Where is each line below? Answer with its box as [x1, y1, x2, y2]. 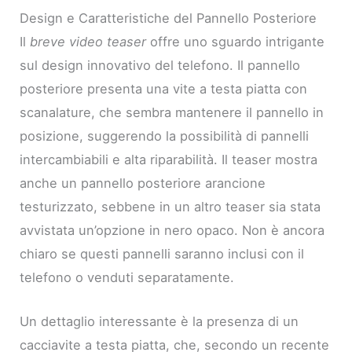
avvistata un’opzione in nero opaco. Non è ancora [20, 222, 325, 238]
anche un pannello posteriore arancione [20, 174, 266, 191]
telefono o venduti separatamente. [20, 269, 235, 285]
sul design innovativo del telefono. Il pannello [20, 57, 301, 73]
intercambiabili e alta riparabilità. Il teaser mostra [20, 151, 318, 167]
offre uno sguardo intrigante [146, 33, 325, 49]
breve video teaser [30, 33, 147, 49]
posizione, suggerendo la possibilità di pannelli [20, 127, 310, 144]
